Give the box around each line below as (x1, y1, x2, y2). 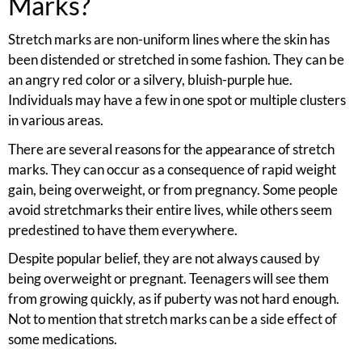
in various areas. (8, 112, 103, 129)
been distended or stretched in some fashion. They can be (8, 51, 344, 69)
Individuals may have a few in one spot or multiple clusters (8, 91, 346, 109)
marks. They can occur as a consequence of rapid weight (8, 160, 336, 178)
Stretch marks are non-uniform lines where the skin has (8, 31, 330, 48)
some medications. (8, 330, 117, 348)
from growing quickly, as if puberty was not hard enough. (8, 290, 339, 308)
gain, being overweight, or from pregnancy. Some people (8, 180, 338, 198)
